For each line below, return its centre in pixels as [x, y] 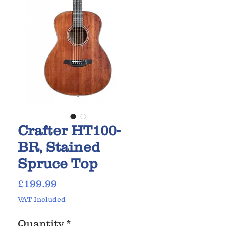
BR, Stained [59, 147]
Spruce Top [58, 164]
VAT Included [42, 200]
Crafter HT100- [69, 130]
